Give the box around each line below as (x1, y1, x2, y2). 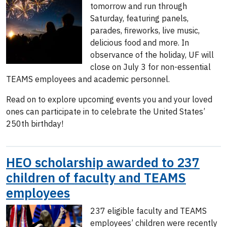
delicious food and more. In (90, 37, 189, 48)
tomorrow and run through (90, 1, 187, 11)
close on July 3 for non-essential (90, 62, 211, 72)
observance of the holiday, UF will (90, 50, 214, 60)
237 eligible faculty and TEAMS (90, 206, 207, 216)
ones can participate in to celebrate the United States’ (6, 106, 205, 117)
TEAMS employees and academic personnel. (6, 74, 170, 84)
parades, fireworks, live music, (90, 25, 200, 35)
